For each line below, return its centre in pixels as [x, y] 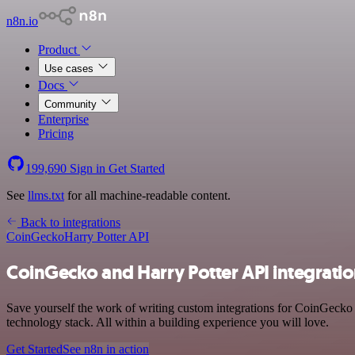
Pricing [56, 134]
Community [72, 104]
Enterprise [63, 119]
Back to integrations [69, 222]
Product [59, 50]
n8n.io [22, 21]
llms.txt [46, 195]
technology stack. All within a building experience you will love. [168, 322]
